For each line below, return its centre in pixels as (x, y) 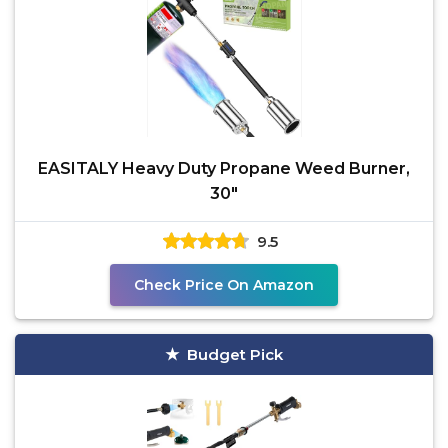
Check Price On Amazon (224, 285)
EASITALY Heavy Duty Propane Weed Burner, (224, 168)
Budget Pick (235, 354)
